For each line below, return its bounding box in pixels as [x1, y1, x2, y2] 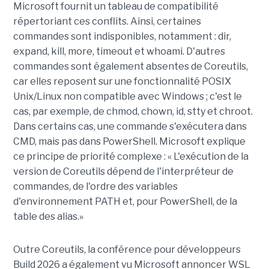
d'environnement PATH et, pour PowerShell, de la [13, 195, 237, 207]
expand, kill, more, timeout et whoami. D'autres [13, 45, 225, 57]
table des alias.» [13, 210, 83, 222]
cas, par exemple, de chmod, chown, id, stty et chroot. [13, 105, 253, 117]
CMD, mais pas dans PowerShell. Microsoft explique [13, 135, 246, 147]
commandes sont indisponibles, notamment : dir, [13, 30, 231, 42]
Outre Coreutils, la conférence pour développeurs [13, 243, 241, 255]
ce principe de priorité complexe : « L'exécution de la [13, 150, 249, 162]
